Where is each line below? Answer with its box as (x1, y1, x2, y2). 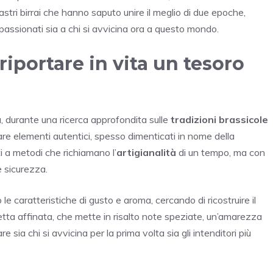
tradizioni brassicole (171, 113, 268, 126)
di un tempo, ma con (176, 146, 265, 158)
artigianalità (116, 146, 176, 158)
